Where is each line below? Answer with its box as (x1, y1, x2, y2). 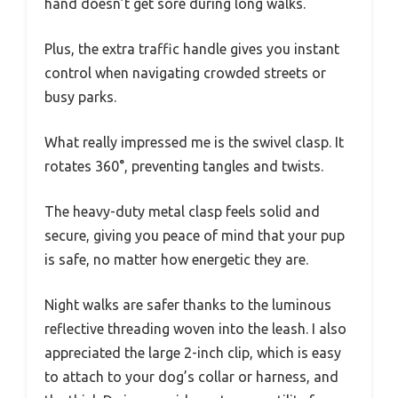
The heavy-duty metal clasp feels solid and (44, 203, 320, 220)
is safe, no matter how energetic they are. (44, 251, 308, 268)
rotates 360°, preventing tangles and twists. (44, 158, 323, 175)
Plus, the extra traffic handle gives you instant (44, 41, 339, 58)
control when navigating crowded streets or (44, 65, 326, 82)
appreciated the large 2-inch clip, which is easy (44, 345, 341, 362)
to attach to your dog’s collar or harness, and (44, 369, 338, 386)
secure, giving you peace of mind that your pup (44, 227, 345, 244)
